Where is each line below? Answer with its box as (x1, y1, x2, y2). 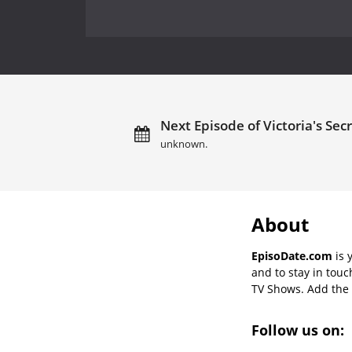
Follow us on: (251, 320, 348, 339)
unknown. (159, 137, 207, 151)
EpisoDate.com (251, 247, 332, 263)
